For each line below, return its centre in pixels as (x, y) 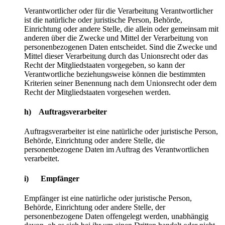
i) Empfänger (52, 178)
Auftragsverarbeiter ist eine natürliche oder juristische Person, (121, 132)
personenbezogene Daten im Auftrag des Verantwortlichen (117, 150)
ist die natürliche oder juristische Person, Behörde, (103, 20)
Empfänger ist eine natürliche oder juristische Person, (108, 198)
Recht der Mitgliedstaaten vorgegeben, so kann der (104, 65)
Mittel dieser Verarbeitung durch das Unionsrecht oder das (116, 56)
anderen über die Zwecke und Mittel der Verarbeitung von (116, 38)
